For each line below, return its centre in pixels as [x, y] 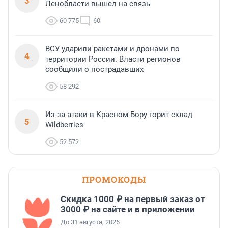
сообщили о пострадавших [94, 69]
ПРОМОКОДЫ [114, 180]
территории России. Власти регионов [113, 59]
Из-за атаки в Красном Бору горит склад [119, 115]
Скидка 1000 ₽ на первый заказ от [133, 199]
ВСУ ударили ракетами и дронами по [112, 49]
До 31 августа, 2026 [90, 222]
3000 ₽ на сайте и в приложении [128, 209]
